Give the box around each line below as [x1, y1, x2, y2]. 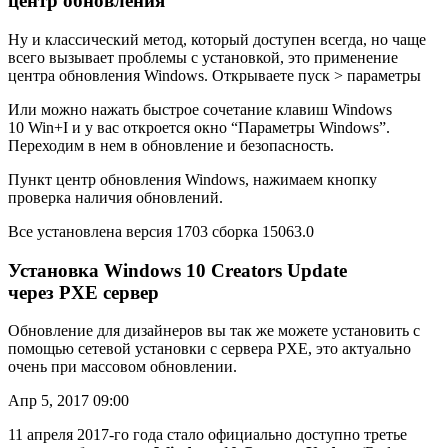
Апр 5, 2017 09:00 [8, 392, 129, 410]
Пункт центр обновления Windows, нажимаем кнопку [8, 170, 377, 188]
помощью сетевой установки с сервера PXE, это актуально [8, 340, 411, 358]
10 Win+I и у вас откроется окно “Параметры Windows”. [8, 118, 390, 136]
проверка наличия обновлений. [8, 188, 223, 206]
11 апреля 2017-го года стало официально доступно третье [8, 426, 407, 444]
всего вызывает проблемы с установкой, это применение [8, 48, 398, 66]
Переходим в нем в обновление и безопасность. [8, 136, 334, 154]
